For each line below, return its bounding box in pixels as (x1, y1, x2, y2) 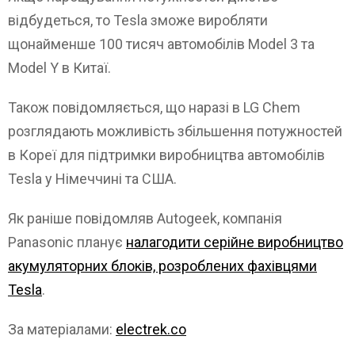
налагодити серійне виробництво (126, 234, 343, 251)
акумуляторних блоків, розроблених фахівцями (8, 258, 317, 275)
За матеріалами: (8, 321, 116, 338)
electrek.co (116, 321, 186, 338)
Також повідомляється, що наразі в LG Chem (8, 99, 300, 116)
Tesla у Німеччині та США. (8, 170, 177, 188)
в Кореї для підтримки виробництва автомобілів (8, 147, 325, 164)
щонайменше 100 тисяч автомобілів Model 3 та (8, 36, 315, 53)
